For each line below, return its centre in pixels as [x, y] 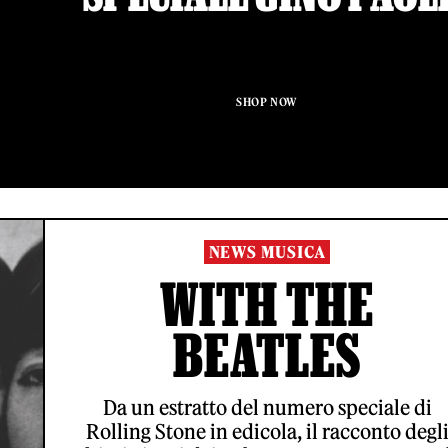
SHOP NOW [267, 102]
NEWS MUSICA [267, 252]
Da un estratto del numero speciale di [267, 408]
